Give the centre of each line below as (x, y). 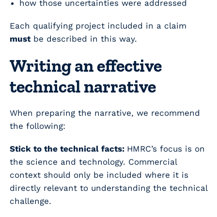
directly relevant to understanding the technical (108, 188)
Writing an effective (86, 66)
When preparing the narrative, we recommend (105, 113)
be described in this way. (84, 39)
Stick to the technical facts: (68, 149)
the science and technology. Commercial (93, 162)
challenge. (31, 201)
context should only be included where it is (99, 175)
